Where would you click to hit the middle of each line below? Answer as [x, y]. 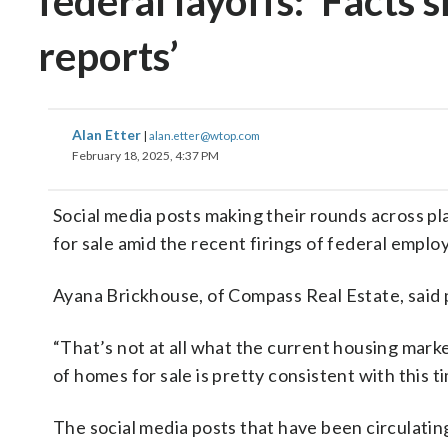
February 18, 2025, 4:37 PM [145, 155]
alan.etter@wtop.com [204, 135]
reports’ [108, 56]
